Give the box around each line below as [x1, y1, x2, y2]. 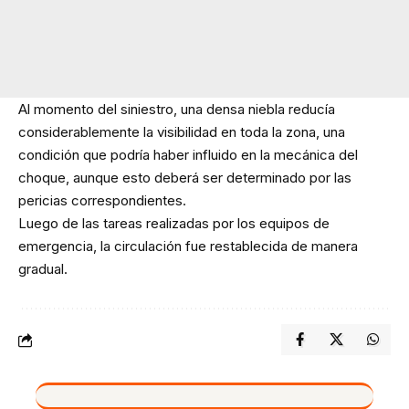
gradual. [18, 260, 68, 278]
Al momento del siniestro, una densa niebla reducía [18, 100, 335, 119]
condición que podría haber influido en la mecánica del [18, 146, 358, 164]
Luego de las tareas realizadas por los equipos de [18, 215, 330, 233]
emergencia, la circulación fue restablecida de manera [18, 237, 358, 256]
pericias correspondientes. [18, 192, 186, 210]
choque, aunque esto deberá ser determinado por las [18, 169, 351, 187]
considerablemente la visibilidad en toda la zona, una [18, 123, 345, 142]
